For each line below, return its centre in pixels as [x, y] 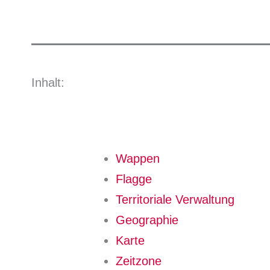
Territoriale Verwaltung [175, 199]
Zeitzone [139, 261]
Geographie [147, 220]
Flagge [134, 179]
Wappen [138, 159]
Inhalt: [48, 83]
